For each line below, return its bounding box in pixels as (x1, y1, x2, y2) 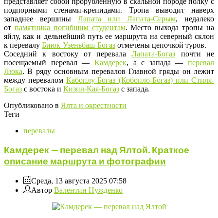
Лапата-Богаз (131, 50, 176, 58)
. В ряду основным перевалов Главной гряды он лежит (22, 67, 214, 76)
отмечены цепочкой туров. (115, 41, 206, 50)
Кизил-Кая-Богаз (63, 85, 119, 93)
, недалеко (176, 15, 215, 23)
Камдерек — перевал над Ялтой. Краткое (4, 144, 189, 155)
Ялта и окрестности (61, 101, 127, 110)
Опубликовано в (4, 101, 59, 110)
